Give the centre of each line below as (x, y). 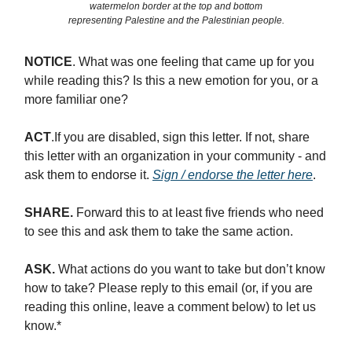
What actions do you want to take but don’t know (192, 269)
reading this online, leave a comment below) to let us (170, 306)
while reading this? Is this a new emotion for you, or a (171, 80)
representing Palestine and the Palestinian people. (176, 20)
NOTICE (48, 61)
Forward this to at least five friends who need (200, 212)
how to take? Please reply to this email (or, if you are (169, 288)
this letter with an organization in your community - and (175, 156)
